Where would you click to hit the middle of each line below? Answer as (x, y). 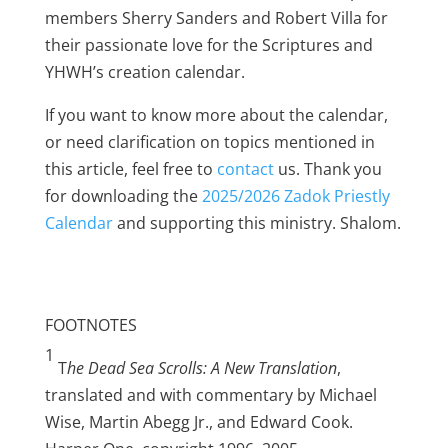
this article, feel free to (130, 169)
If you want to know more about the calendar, (216, 115)
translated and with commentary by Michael (210, 395)
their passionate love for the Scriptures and (208, 45)
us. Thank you (327, 169)
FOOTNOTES (90, 325)
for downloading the (123, 196)
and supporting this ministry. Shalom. (256, 223)
